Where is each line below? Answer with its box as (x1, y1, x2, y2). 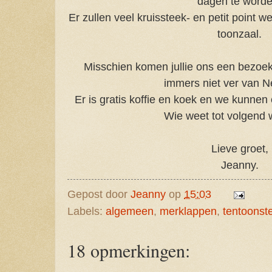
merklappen (160, 205, 217, 217)
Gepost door (67, 188, 131, 200)
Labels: (67, 205, 106, 217)
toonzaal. (217, 27, 262, 40)
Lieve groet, (211, 141, 268, 155)
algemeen (106, 205, 154, 217)
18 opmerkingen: (67, 237, 190, 262)
